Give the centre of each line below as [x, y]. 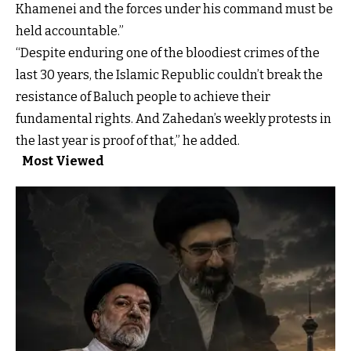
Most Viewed [63, 161]
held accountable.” [70, 31]
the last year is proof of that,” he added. [128, 141]
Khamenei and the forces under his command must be [174, 9]
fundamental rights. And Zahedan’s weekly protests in [174, 119]
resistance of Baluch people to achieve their [143, 97]
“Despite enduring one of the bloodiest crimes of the [168, 53]
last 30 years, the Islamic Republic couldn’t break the [169, 75]
